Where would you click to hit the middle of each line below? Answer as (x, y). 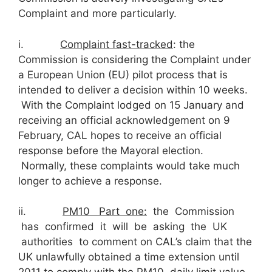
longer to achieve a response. (90, 181)
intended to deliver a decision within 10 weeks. (133, 90)
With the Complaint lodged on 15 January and (131, 105)
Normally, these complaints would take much (129, 165)
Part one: (123, 212)
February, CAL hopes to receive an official (120, 135)
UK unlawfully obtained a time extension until (129, 257)
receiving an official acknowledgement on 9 (124, 120)
